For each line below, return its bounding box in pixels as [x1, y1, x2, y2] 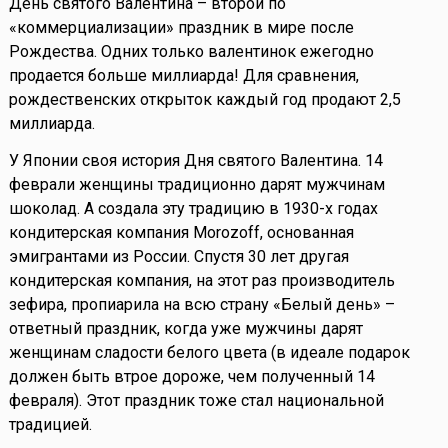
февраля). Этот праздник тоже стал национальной [8, 390, 384, 410]
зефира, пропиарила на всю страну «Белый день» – [8, 294, 395, 314]
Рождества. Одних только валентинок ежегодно [8, 41, 374, 61]
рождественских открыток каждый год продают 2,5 [8, 89, 401, 109]
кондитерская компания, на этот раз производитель [8, 270, 395, 290]
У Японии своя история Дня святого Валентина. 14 [8, 150, 383, 170]
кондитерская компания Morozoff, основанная [8, 222, 354, 242]
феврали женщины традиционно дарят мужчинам [8, 174, 385, 194]
